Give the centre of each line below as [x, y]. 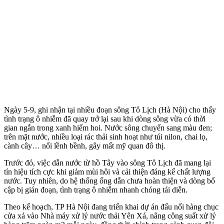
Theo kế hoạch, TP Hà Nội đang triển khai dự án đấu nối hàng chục [111, 206]
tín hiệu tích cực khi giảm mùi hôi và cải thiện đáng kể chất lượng [107, 171]
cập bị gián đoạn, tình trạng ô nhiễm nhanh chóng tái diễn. [96, 189]
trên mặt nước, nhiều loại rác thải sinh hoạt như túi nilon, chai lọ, [106, 136]
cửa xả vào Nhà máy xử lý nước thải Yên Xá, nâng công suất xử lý [110, 215]
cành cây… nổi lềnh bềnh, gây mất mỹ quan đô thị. [85, 145]
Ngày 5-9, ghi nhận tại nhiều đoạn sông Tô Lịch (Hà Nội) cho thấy [110, 109]
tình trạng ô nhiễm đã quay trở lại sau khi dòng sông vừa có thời [105, 118]
